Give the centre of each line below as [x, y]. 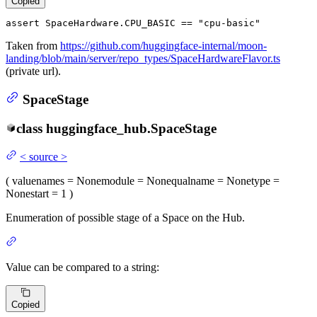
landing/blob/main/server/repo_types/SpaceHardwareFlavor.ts [143, 58]
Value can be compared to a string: [82, 267]
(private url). [33, 71]
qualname [193, 181]
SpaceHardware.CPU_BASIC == [119, 23]
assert [23, 23]
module [118, 181]
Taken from [33, 45]
